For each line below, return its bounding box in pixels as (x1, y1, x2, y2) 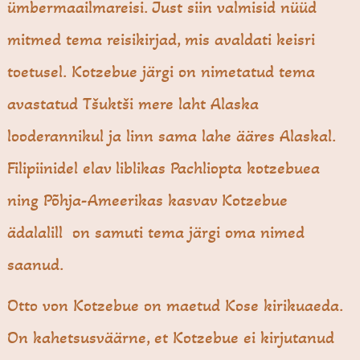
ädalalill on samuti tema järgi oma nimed (7, 222, 305, 243)
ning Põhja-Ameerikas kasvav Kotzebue (7, 190, 288, 211)
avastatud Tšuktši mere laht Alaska (7, 93, 260, 115)
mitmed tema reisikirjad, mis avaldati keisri (7, 29, 316, 51)
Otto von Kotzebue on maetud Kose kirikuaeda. (7, 295, 343, 317)
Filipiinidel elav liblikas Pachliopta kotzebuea (7, 157, 321, 179)
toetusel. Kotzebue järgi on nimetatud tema (7, 61, 316, 83)
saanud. (7, 254, 64, 276)
